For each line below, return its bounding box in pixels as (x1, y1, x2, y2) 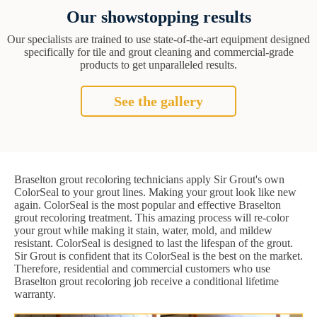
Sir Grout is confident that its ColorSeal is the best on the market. (14, 250, 303, 263)
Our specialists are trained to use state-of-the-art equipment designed (7, 33, 310, 46)
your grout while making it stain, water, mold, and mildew (14, 224, 272, 237)
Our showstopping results (66, 8, 251, 27)
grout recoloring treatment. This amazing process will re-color (14, 212, 289, 224)
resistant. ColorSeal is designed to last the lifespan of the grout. (14, 237, 293, 250)
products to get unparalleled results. (80, 59, 237, 71)
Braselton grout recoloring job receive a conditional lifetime (14, 275, 279, 288)
